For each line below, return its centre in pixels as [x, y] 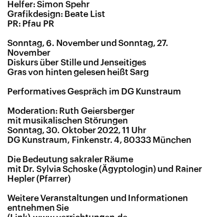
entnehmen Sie [38, 208]
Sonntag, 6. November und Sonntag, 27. [88, 43]
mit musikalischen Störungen [68, 121]
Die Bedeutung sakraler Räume [70, 159]
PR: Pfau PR [31, 24]
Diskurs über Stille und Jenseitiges [77, 62]
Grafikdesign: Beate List [57, 14]
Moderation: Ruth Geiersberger [71, 111]
